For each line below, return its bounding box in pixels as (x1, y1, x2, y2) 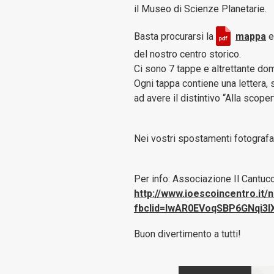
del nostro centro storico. (134, 48, 242, 60)
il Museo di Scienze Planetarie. (134, 3, 267, 15)
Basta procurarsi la (134, 31, 217, 43)
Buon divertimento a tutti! (134, 228, 242, 240)
